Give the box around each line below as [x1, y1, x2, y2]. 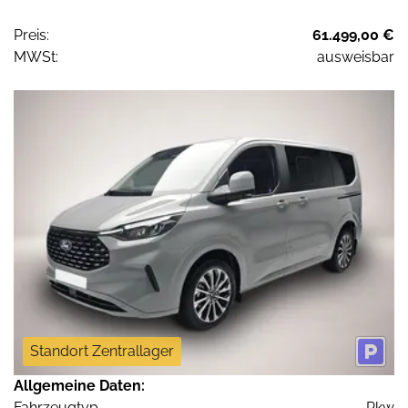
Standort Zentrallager [30, 342, 174, 361]
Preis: [14, 25, 49, 44]
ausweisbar [317, 47, 394, 66]
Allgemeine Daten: [14, 377, 145, 395]
